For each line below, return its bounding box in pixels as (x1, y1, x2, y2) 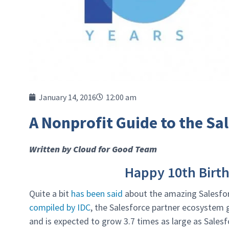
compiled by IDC (29, 201, 90, 214)
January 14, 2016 (39, 92, 96, 102)
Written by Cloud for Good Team (29, 143, 157, 155)
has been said (71, 188, 123, 200)
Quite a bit (29, 188, 71, 200)
